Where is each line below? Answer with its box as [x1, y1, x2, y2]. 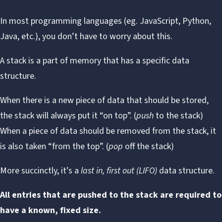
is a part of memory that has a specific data [26, 55, 189, 67]
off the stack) [123, 140, 174, 153]
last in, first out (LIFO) [81, 165, 157, 177]
